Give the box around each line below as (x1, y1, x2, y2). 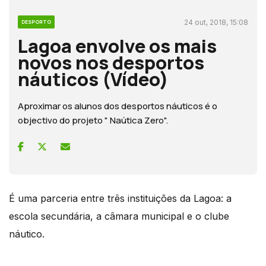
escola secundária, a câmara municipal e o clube (9, 210, 229, 222)
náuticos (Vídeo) (18, 66, 169, 91)
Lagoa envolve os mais (18, 33, 217, 58)
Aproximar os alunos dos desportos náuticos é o (18, 99, 217, 112)
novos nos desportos (18, 49, 204, 75)
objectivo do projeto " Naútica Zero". (18, 113, 168, 126)
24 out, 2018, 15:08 (184, 17, 248, 27)
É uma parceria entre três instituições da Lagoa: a (9, 192, 232, 204)
